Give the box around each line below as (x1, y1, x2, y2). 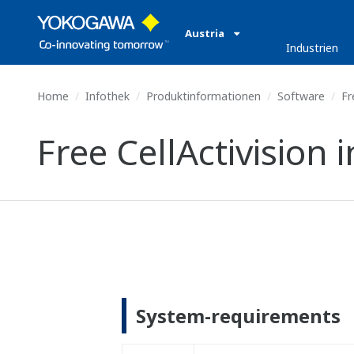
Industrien (286, 40, 339, 55)
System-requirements (135, 303, 341, 329)
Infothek (85, 88, 130, 104)
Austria (185, 26, 227, 40)
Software (277, 88, 325, 104)
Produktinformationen (146, 88, 261, 104)
